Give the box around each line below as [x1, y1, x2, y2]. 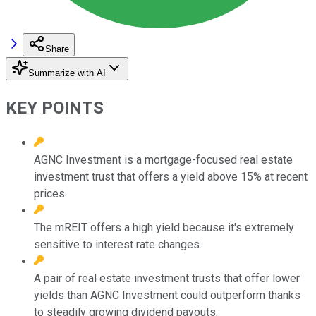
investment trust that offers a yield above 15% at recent [34, 169, 308, 183]
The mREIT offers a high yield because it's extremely [34, 220, 294, 234]
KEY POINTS [6, 97, 104, 118]
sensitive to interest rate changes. [34, 237, 202, 251]
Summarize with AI [28, 67, 106, 78]
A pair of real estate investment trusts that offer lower [34, 271, 300, 285]
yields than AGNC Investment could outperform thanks [34, 288, 300, 302]
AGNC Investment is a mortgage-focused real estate [34, 152, 293, 166]
